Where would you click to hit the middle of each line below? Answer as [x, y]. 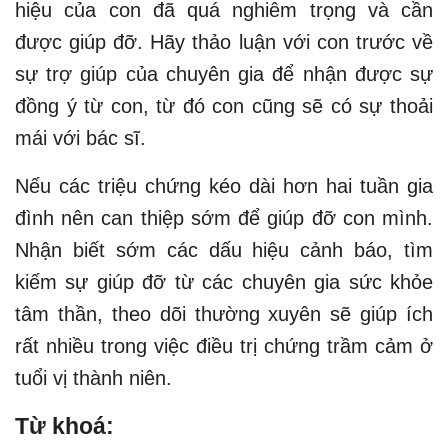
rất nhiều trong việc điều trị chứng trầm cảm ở [224, 345]
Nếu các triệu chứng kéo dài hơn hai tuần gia [224, 185]
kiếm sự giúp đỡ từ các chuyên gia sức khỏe [224, 281]
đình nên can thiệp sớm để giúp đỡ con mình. [224, 217]
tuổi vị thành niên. [93, 377]
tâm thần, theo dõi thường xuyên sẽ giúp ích [224, 313]
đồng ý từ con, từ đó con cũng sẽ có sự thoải [224, 105]
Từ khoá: [64, 425]
